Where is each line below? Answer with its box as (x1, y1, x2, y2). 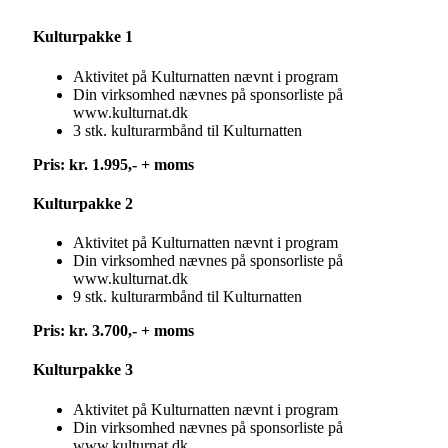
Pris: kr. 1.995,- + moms (33, 155, 194, 173)
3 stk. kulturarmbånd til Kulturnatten (73, 121, 302, 139)
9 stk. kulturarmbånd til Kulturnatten (73, 288, 302, 306)
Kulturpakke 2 (33, 194, 133, 212)
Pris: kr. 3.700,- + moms (33, 322, 194, 340)
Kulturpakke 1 (33, 28, 133, 46)
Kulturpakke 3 (33, 361, 133, 379)
